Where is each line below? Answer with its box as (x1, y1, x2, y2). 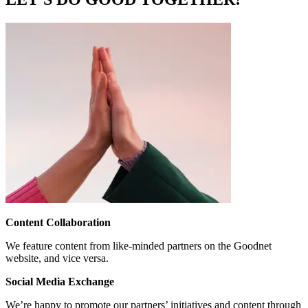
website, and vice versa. (5, 252, 109, 264)
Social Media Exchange (5, 275, 114, 287)
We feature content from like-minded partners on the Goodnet (5, 239, 272, 252)
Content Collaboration (5, 216, 111, 228)
